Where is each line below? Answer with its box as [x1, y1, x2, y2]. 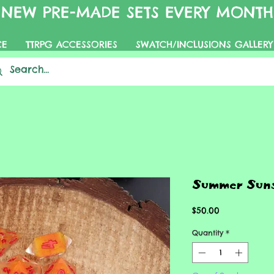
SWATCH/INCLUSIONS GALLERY [135, 39, 273, 50]
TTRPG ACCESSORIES [25, 39, 117, 50]
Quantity [192, 228, 223, 237]
